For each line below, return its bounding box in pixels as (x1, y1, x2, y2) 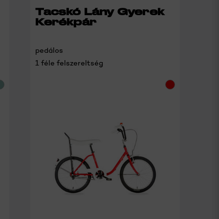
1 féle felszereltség (35, 58, 104, 68)
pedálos (35, 45, 64, 56)
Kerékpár (35, 16, 96, 28)
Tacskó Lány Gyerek (35, 5, 164, 18)
